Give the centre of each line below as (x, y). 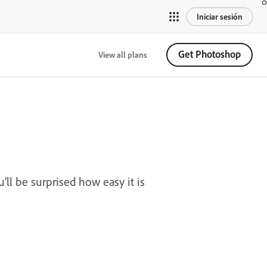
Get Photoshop (209, 54)
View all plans (123, 55)
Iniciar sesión (220, 16)
